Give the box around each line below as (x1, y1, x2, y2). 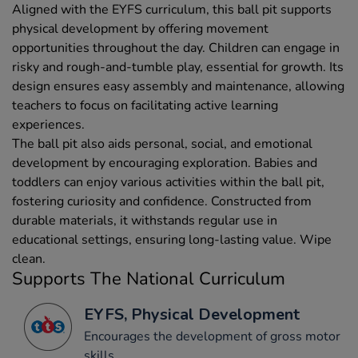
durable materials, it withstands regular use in (12, 212, 277, 230)
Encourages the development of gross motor (84, 328, 340, 346)
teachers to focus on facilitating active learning (12, 97, 278, 115)
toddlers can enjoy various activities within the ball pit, (12, 173, 324, 192)
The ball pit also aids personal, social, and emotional (12, 135, 312, 153)
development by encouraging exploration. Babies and (12, 154, 317, 173)
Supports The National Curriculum (12, 267, 285, 292)
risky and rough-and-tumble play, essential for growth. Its (12, 58, 344, 77)
